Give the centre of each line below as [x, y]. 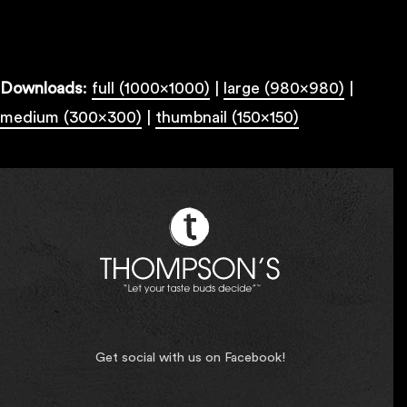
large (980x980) [284, 88]
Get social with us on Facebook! [190, 357]
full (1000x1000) [151, 88]
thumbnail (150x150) [227, 117]
